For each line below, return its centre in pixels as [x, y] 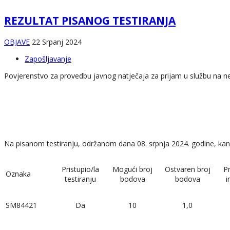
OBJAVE [17, 42]
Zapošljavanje [48, 59]
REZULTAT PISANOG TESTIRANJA [90, 21]
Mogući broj [132, 169]
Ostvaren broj [187, 169]
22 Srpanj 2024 [57, 42]
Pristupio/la [80, 169]
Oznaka [18, 174]
